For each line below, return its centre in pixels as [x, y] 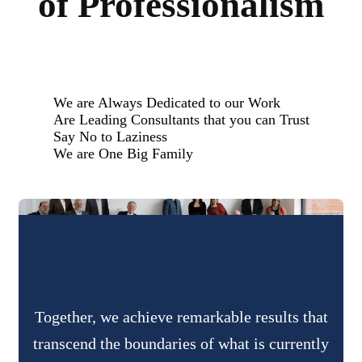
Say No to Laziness [110, 137]
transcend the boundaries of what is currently [181, 343]
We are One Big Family [123, 154]
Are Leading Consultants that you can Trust [181, 120]
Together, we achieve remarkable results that [181, 317]
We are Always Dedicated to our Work [166, 103]
